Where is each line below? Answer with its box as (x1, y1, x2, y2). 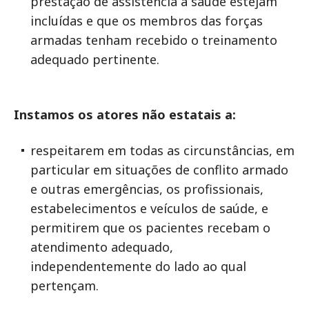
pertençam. (30, 277, 99, 294)
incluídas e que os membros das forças (30, 12, 263, 29)
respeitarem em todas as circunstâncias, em (30, 142, 295, 159)
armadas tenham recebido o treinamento (30, 32, 277, 48)
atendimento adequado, (30, 239, 173, 255)
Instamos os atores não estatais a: (14, 106, 236, 123)
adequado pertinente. (30, 51, 159, 68)
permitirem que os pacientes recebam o (30, 219, 270, 236)
